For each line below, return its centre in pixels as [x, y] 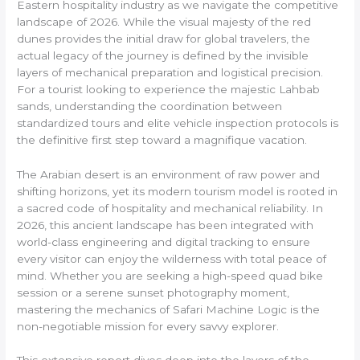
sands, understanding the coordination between [150, 106]
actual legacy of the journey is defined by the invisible [163, 55]
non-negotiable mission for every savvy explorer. [148, 326]
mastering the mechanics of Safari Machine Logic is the [169, 309]
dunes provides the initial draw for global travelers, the [164, 38]
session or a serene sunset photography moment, [153, 292]
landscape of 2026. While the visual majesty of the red [164, 21]
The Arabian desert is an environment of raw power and [169, 174]
